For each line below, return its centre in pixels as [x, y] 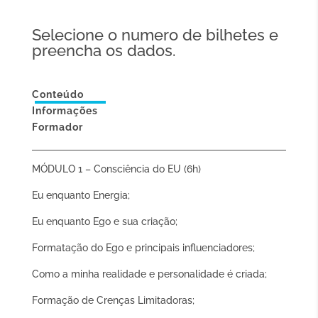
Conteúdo [57, 94]
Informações [65, 111]
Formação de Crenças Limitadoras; [113, 300]
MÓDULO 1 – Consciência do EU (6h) [116, 169]
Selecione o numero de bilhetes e [155, 35]
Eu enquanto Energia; [81, 195]
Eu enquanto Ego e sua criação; [104, 221]
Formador [57, 127]
